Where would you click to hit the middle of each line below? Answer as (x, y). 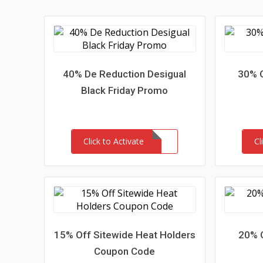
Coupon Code (125, 251)
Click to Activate (114, 141)
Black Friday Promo (125, 90)
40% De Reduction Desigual (125, 74)
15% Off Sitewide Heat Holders (124, 235)
